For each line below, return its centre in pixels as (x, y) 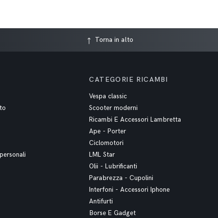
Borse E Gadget (113, 213)
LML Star (102, 155)
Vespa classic (108, 96)
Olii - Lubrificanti (113, 166)
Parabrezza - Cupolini (121, 178)
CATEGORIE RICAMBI (129, 80)
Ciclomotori (107, 143)
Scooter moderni (114, 108)
